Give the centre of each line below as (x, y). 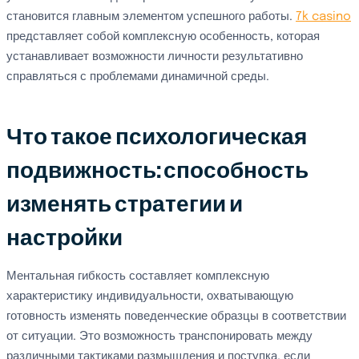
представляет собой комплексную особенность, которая (163, 37)
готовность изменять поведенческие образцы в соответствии (176, 317)
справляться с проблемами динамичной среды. (138, 77)
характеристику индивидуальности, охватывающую (150, 296)
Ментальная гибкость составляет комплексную (138, 276)
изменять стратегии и (125, 205)
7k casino (323, 17)
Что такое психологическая (157, 137)
